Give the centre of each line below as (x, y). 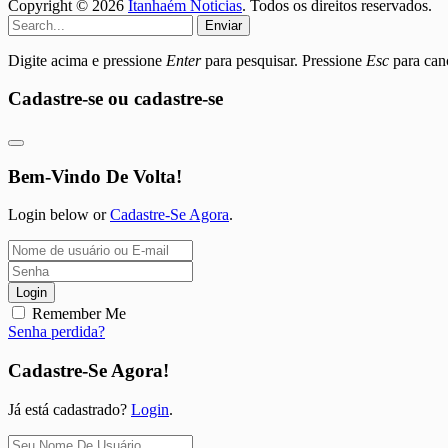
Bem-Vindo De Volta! (95, 176)
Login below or (59, 215)
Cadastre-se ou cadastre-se (115, 99)
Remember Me (79, 314)
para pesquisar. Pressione (283, 60)
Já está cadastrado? (69, 409)
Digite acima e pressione (87, 60)
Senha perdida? (56, 332)
